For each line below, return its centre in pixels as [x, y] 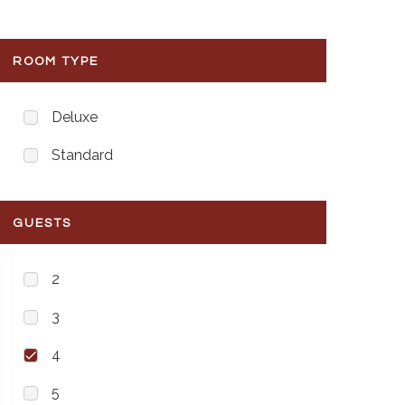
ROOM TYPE [56, 61]
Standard [82, 155]
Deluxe [75, 117]
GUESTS [42, 223]
